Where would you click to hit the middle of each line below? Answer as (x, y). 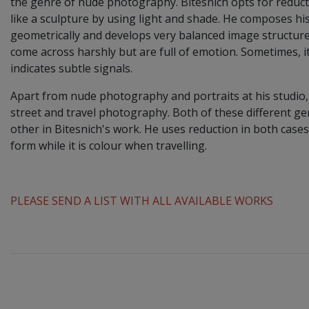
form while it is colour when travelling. (109, 146)
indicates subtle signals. (71, 69)
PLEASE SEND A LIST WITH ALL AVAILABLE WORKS (142, 201)
